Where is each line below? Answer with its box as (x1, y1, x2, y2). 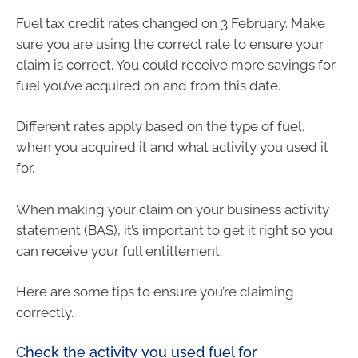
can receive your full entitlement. (16, 242, 222, 259)
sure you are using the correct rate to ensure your (16, 35, 324, 52)
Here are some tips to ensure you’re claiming (16, 284, 294, 300)
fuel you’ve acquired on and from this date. (16, 77, 280, 93)
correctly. (16, 304, 74, 321)
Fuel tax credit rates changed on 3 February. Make (16, 14, 325, 31)
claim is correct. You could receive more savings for (16, 56, 336, 73)
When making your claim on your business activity (16, 201, 329, 217)
